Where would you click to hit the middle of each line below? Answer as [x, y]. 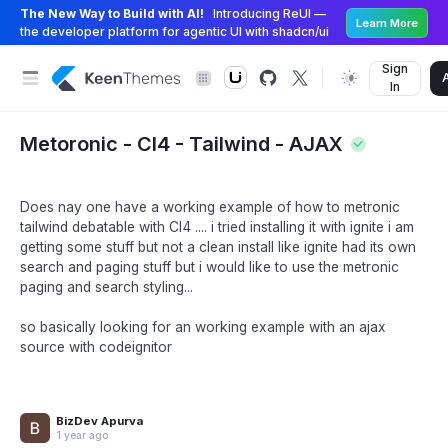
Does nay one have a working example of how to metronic [210, 207]
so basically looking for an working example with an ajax [203, 327]
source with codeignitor [96, 347]
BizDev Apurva [99, 421]
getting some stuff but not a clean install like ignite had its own [218, 247]
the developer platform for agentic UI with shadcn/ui [174, 31]
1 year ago [82, 435]
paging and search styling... [106, 287]
